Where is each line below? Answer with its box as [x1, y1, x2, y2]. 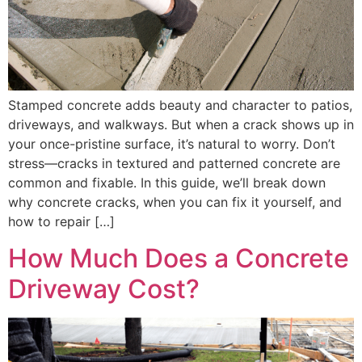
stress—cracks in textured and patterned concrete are [8, 155, 340, 172]
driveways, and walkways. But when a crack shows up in [8, 116, 354, 133]
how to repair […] [8, 213, 115, 230]
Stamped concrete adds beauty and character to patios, [8, 97, 352, 114]
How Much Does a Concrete [8, 242, 349, 274]
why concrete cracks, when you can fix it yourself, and [8, 194, 342, 211]
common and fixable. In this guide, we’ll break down [8, 175, 326, 192]
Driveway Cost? [8, 272, 200, 305]
